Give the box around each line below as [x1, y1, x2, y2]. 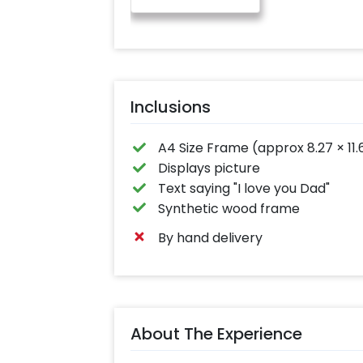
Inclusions [130, 96, 211, 119]
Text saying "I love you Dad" [158, 178, 331, 198]
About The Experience [130, 322, 302, 345]
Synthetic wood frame [158, 199, 301, 218]
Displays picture [158, 159, 261, 178]
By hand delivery [158, 228, 263, 247]
